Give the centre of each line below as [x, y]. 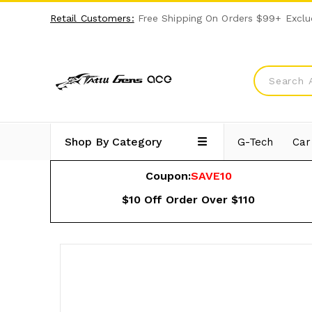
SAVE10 [211, 175]
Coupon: [168, 175]
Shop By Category [113, 141]
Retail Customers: [92, 18]
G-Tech [255, 142]
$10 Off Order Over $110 [189, 199]
